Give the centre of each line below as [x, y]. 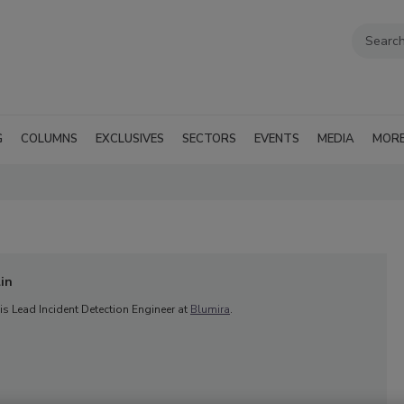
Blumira [210, 309]
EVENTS [277, 138]
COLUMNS [49, 138]
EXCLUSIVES [130, 138]
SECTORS [209, 138]
